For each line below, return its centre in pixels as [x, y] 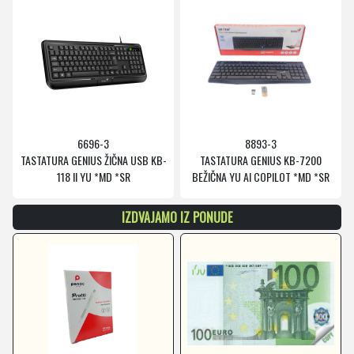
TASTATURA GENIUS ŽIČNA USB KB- [93, 160]
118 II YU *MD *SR [93, 176]
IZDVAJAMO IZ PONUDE [177, 217]
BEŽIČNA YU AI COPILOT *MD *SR [261, 176]
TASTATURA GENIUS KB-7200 [261, 160]
